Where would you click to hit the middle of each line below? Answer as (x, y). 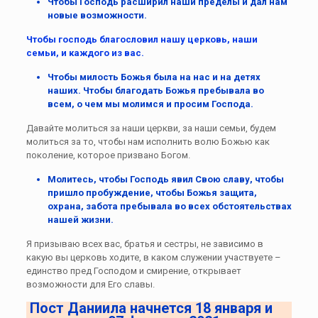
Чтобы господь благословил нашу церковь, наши (142, 39)
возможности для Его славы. (90, 284)
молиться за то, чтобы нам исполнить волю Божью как (148, 141)
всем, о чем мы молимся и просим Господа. (150, 104)
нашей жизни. (80, 219)
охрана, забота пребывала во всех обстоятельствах (169, 206)
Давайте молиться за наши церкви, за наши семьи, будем (151, 128)
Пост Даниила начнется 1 (116, 308)
